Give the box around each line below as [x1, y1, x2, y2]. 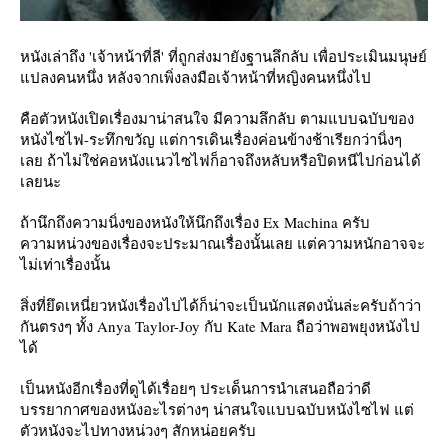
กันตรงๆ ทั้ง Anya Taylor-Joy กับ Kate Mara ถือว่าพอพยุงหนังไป [20, 315, 420, 336]
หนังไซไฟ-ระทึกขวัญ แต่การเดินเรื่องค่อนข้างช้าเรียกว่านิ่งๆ [20, 128, 402, 149]
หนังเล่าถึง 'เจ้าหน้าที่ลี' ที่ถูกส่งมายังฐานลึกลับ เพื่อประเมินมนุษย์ [20, 45, 427, 66]
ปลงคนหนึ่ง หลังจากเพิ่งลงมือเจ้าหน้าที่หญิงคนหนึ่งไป [20, 66, 371, 87]
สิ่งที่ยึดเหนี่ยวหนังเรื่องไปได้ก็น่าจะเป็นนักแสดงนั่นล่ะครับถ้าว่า [20, 294, 421, 315]
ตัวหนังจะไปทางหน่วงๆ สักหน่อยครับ [20, 419, 256, 440]
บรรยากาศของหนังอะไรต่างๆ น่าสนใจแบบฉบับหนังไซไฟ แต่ [20, 398, 414, 419]
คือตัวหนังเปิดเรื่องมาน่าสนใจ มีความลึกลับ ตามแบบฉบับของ [20, 107, 414, 128]
